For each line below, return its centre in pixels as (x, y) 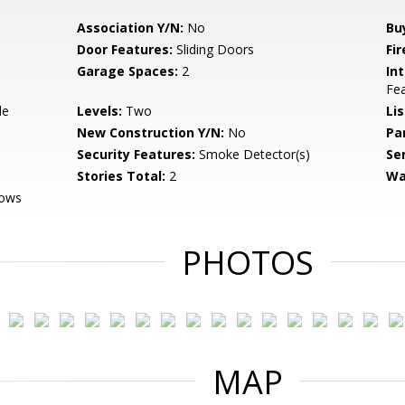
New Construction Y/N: (151, 132)
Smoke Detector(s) (253, 154)
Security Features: (137, 154)
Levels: (100, 111)
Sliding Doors (214, 49)
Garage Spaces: (128, 71)
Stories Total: (122, 176)
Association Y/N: (131, 28)
